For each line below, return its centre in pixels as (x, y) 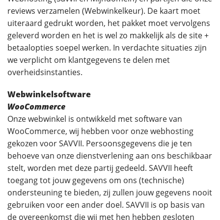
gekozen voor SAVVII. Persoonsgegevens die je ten (100, 143)
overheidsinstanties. (45, 72)
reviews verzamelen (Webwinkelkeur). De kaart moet (104, 11)
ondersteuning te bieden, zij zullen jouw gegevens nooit (110, 192)
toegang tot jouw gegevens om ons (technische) (96, 180)
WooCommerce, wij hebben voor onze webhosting (100, 131)
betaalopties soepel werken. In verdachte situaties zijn (107, 48)
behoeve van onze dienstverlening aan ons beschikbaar (110, 156)
